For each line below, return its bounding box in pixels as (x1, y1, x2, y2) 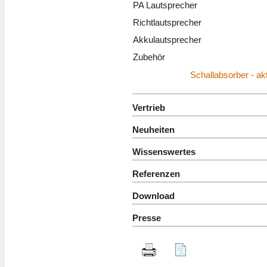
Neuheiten (132, 125, 175, 135)
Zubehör (133, 52, 165, 62)
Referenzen (132, 169, 180, 179)
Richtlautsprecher (133, 17, 201, 27)
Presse (132, 213, 161, 223)
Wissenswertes (132, 147, 195, 157)
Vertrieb (132, 103, 165, 113)
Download (132, 191, 175, 201)
